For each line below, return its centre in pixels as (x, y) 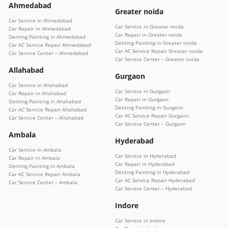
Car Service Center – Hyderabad (153, 188)
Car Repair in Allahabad (37, 93)
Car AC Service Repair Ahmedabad (50, 45)
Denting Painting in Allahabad (45, 101)
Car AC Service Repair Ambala (45, 174)
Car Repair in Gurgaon (142, 99)
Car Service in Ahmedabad (40, 20)
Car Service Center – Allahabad (46, 117)
